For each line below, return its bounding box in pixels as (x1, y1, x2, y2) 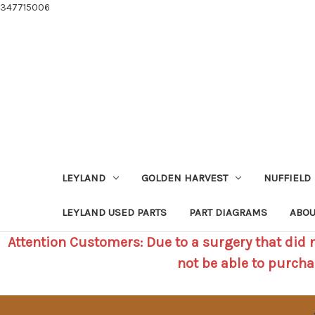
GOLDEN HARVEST (141, 171, 228, 184)
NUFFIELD (263, 171, 311, 184)
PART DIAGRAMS (189, 205, 267, 219)
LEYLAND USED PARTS (62, 205, 167, 219)
